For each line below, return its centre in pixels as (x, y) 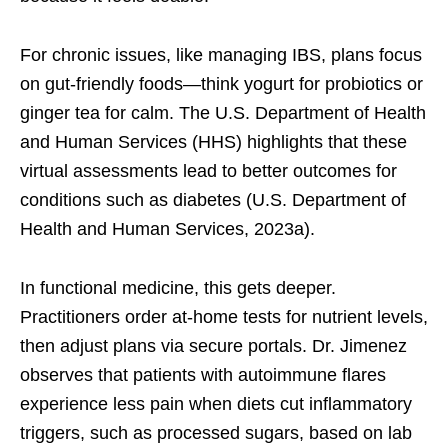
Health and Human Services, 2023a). (167, 229)
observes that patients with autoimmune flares (203, 375)
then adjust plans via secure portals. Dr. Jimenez (213, 346)
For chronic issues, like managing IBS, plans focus (221, 55)
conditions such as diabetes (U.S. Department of (213, 200)
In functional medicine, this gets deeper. (178, 288)
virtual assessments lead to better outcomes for (208, 171)
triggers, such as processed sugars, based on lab (216, 433)
